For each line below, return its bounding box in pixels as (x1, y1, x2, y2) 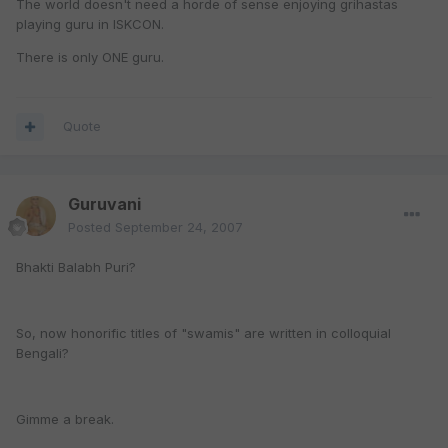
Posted (68, 219, 115, 236)
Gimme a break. (16, 411, 114, 428)
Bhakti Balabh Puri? (16, 259, 136, 276)
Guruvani (68, 194, 141, 215)
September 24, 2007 (115, 219, 243, 236)
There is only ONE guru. (16, 49, 164, 66)
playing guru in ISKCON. (16, 16, 164, 33)
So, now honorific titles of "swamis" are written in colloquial (16, 325, 391, 342)
